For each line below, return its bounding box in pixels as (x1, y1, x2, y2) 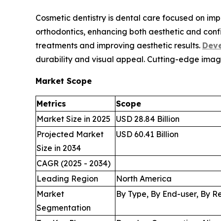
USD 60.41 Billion (116, 129, 179, 139)
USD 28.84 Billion (116, 113, 180, 124)
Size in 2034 (37, 143, 81, 153)
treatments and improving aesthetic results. (36, 40, 202, 50)
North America (116, 173, 172, 184)
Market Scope (36, 75, 92, 86)
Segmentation (37, 202, 91, 213)
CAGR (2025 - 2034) (37, 158, 110, 168)
